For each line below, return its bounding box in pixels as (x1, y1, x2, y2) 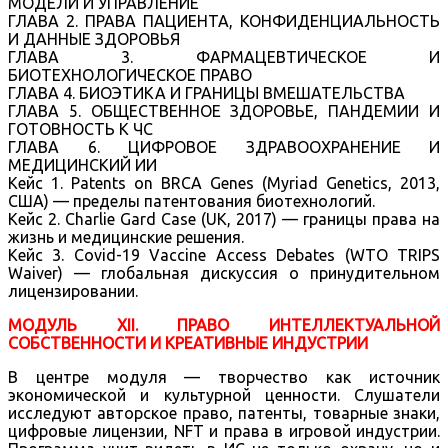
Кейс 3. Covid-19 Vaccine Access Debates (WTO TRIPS (8, 245, 440, 264)
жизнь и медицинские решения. (8, 227, 244, 246)
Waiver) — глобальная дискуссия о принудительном (8, 263, 440, 282)
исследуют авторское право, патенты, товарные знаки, (8, 403, 440, 422)
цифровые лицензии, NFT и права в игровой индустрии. (8, 421, 440, 440)
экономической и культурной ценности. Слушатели (8, 385, 440, 404)
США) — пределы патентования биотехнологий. (8, 191, 375, 210)
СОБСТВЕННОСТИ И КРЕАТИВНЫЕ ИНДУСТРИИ (8, 333, 368, 352)
